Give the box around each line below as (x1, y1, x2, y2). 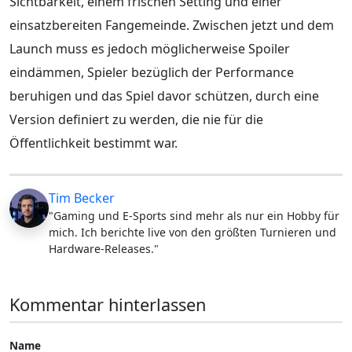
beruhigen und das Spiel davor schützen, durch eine (9, 86, 319, 104)
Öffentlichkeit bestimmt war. (9, 134, 178, 152)
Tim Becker (49, 189, 115, 207)
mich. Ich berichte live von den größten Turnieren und (49, 224, 336, 240)
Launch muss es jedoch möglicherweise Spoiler (9, 39, 290, 57)
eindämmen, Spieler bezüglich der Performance (9, 63, 294, 81)
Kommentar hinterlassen (9, 292, 206, 316)
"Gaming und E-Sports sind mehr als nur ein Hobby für (49, 207, 339, 223)
